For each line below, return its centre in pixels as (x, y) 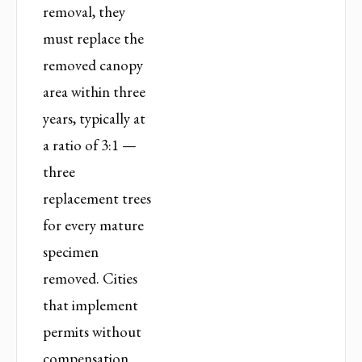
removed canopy (93, 65)
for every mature (93, 225)
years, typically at (94, 118)
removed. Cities (90, 278)
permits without (92, 331)
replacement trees (97, 198)
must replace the (93, 38)
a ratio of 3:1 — (90, 145)
